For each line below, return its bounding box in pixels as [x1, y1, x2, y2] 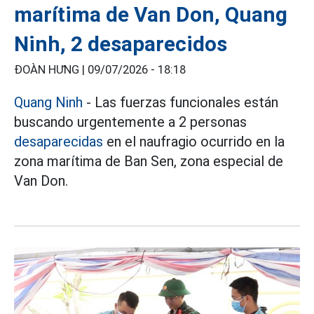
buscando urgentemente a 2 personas [14, 113, 247, 130]
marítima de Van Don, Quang [14, 1, 287, 27]
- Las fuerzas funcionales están [83, 93, 278, 111]
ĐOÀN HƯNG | [14, 62, 88, 76]
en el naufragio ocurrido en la [103, 132, 285, 150]
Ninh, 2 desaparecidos [14, 31, 227, 56]
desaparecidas [14, 132, 103, 150]
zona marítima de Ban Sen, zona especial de [14, 152, 283, 170]
